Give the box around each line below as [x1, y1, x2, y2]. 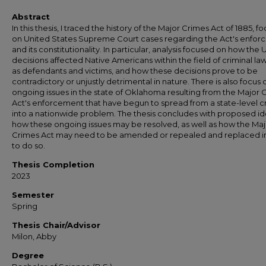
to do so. [12, 141, 45, 150]
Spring [12, 201, 37, 211]
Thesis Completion [12, 160, 94, 169]
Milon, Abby [12, 232, 56, 241]
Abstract [12, 12, 50, 21]
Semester [12, 190, 54, 199]
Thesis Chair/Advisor [12, 220, 100, 230]
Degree [12, 251, 44, 260]
